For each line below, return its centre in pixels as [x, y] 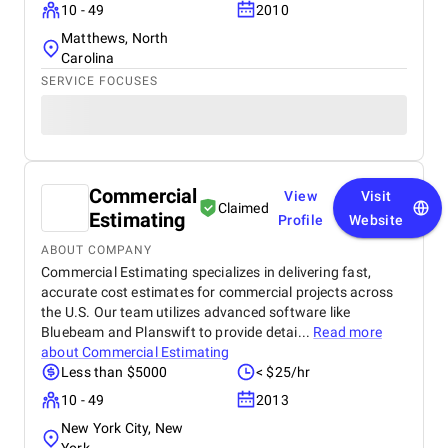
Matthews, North [115, 38]
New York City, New [122, 428]
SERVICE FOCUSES [99, 81]
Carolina [88, 58]
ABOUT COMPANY [96, 250]
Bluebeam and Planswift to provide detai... [177, 332]
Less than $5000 [114, 372]
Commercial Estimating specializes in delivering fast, [206, 272]
